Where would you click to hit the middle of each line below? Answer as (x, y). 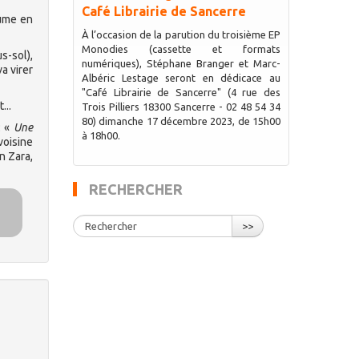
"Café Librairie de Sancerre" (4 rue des (181, 92)
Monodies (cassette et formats (181, 49)
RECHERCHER (135, 189)
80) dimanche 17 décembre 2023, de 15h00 (181, 121)
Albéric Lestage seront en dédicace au (181, 78)
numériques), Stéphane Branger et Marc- (181, 63)
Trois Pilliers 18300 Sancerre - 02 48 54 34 (181, 107)
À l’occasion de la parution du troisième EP (181, 34)
